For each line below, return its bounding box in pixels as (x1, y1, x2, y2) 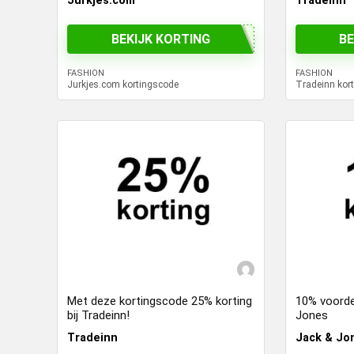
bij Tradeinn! (67, 308, 130, 323)
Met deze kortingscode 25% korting (67, 294, 253, 309)
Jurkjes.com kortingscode (67, 79, 179, 91)
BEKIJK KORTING (111, 31, 211, 47)
